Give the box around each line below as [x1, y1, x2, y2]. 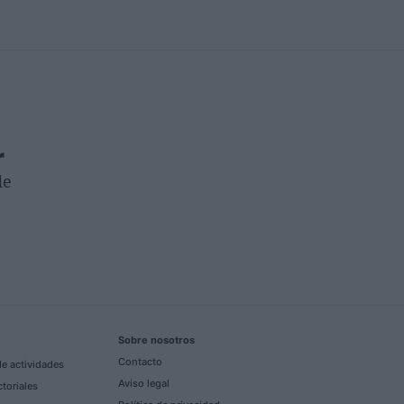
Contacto [118, 354, 162, 368]
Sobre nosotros [118, 333, 195, 346]
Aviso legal [118, 376, 170, 390]
